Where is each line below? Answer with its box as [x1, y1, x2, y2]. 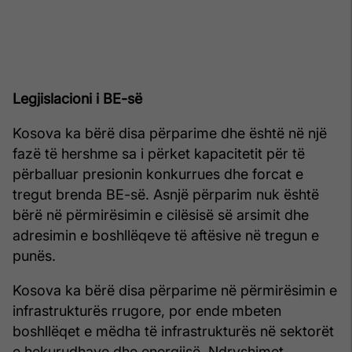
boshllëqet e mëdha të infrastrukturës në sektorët [13, 322, 334, 339]
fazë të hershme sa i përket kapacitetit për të [13, 145, 305, 162]
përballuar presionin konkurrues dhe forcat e [13, 165, 303, 182]
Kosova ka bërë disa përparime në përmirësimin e [13, 281, 337, 299]
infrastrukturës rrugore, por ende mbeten [13, 302, 281, 319]
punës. [13, 247, 56, 264]
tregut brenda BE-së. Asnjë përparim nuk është [13, 185, 319, 203]
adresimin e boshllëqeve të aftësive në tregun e [13, 226, 319, 244]
